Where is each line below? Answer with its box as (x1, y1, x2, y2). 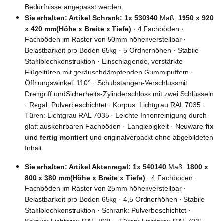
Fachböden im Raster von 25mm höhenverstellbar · (25, 184, 186, 192)
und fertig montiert (25, 133, 88, 141)
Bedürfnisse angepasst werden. (25, 3, 123, 11)
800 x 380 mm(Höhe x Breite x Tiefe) (25, 174, 145, 182)
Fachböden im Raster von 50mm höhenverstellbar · (25, 36, 186, 43)
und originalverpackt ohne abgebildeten (88, 133, 213, 141)
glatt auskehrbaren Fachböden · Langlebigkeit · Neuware (25, 122, 205, 130)
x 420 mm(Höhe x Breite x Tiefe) (25, 25, 131, 33)
